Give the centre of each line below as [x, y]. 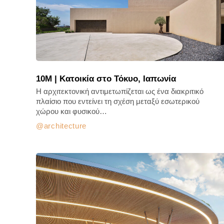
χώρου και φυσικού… [71, 111]
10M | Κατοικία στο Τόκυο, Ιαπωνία [106, 79]
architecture [65, 126]
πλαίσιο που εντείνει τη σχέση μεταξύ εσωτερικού [118, 101]
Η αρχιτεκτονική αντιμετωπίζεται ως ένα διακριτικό [120, 91]
